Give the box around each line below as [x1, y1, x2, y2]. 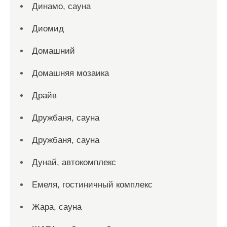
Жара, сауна [32, 202, 82, 212]
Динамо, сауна [32, 2, 91, 11]
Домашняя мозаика [32, 68, 109, 78]
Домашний [32, 46, 75, 56]
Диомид [32, 24, 64, 33]
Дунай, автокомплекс [32, 158, 116, 167]
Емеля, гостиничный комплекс [32, 180, 153, 190]
